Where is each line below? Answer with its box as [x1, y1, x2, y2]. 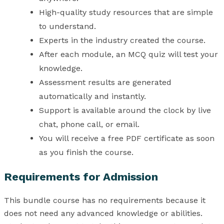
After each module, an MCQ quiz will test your [39, 49, 218, 59]
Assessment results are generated [39, 77, 171, 87]
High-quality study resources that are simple [39, 7, 213, 17]
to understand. [39, 21, 96, 31]
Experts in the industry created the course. [39, 35, 205, 45]
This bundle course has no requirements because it [4, 195, 205, 205]
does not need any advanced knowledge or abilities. [4, 208, 202, 218]
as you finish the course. [39, 147, 133, 157]
